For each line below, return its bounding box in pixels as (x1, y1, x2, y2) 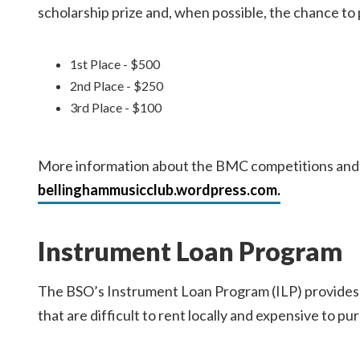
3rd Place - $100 (70, 99, 162, 115)
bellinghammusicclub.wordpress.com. (38, 180, 280, 198)
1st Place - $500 (70, 55, 160, 72)
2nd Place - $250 (70, 77, 163, 93)
